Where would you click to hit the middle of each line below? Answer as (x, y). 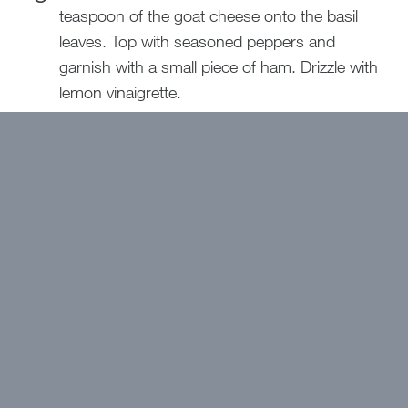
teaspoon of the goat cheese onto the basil (208, 16)
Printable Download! (186, 168)
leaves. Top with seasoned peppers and (197, 41)
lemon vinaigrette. (120, 92)
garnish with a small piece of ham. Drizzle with (218, 67)
